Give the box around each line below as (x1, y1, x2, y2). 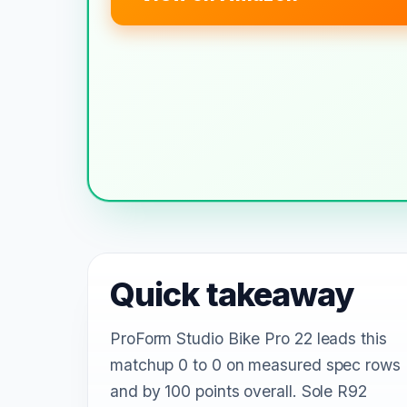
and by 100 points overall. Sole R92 (110, 381, 367, 401)
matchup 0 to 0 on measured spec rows (110, 354, 401, 374)
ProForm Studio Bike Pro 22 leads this (110, 328, 387, 348)
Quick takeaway (110, 273, 354, 314)
